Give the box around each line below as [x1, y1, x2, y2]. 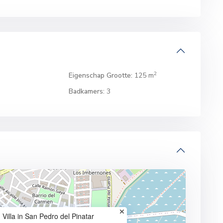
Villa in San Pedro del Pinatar [2, 211, 94, 221]
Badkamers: [69, 87, 105, 96]
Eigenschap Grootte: [69, 71, 133, 80]
